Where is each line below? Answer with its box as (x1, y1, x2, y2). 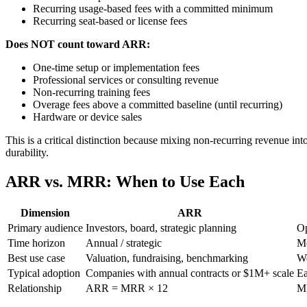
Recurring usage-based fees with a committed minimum (33, 3, 273, 15)
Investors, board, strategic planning (86, 222, 236, 234)
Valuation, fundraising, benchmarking (86, 252, 248, 265)
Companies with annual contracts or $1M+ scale (86, 267, 294, 280)
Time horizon (8, 237, 65, 249)
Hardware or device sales (33, 111, 142, 123)
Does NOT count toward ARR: (5, 38, 150, 51)
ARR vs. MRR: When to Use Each (5, 173, 245, 191)
